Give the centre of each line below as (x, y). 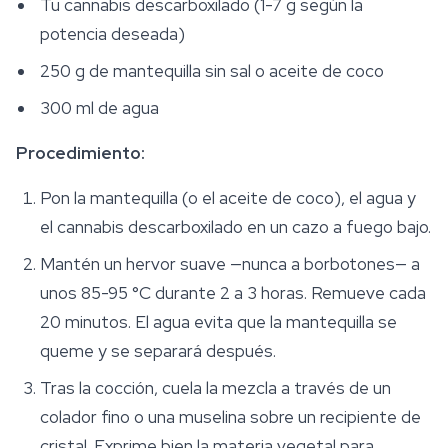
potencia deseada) (112, 34)
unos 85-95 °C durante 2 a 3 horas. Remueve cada (233, 293)
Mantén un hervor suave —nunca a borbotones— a (230, 264)
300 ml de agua (99, 108)
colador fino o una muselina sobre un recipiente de (230, 417)
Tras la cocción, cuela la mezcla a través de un (215, 388)
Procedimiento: (80, 153)
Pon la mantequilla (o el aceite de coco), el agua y (228, 198)
